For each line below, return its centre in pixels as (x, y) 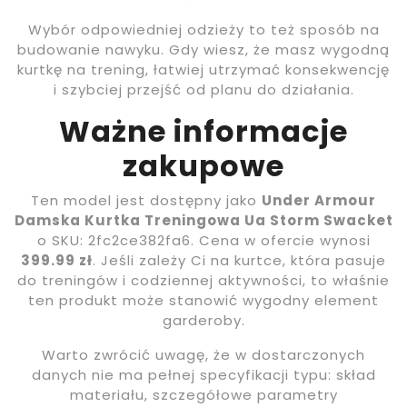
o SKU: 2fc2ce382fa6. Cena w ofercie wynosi (203, 240)
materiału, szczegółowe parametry (203, 394)
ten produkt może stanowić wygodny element (203, 300)
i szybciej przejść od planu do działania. (203, 89)
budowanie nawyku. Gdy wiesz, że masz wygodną (203, 49)
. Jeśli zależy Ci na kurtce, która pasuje (239, 260)
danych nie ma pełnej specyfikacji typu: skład (203, 374)
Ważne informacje (203, 131)
